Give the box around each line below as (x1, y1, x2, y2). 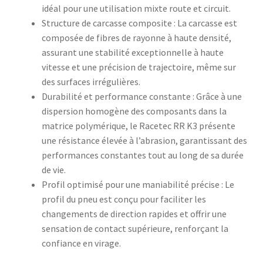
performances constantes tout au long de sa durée (41, 149, 244, 161)
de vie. (41, 164, 66, 176)
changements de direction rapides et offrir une (41, 208, 227, 220)
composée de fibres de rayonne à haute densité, (41, 32, 231, 44)
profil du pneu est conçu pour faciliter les (41, 193, 206, 205)
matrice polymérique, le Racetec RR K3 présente (41, 120, 235, 132)
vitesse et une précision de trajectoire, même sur (41, 61, 236, 73)
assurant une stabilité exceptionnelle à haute (41, 46, 224, 59)
